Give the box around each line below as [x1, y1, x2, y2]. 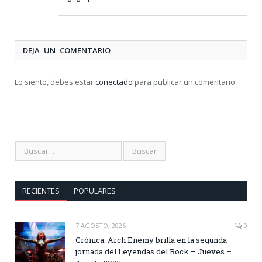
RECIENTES [22, 185, 60, 196]
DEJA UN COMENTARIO [23, 44, 111, 56]
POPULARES [73, 185, 116, 196]
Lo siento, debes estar [15, 76, 95, 87]
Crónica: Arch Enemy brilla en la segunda [75, 234, 227, 245]
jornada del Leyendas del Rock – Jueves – [75, 246, 232, 257]
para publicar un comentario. [133, 76, 237, 87]
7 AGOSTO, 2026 [75, 220, 126, 230]
